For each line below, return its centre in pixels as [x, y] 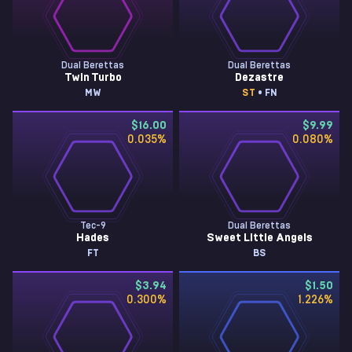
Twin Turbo [93, 78]
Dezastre [259, 78]
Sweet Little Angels [259, 238]
